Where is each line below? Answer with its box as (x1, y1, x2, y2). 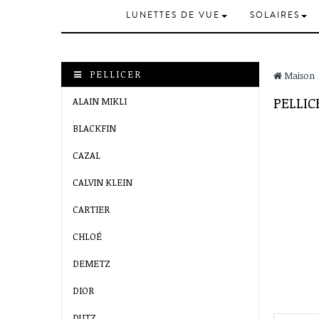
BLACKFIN (73, 122, 116, 135)
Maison (282, 69, 315, 83)
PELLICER (86, 68, 142, 81)
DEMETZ (73, 257, 110, 271)
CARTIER (73, 203, 110, 216)
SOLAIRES (249, 9, 300, 22)
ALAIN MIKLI (73, 95, 127, 108)
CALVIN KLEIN (73, 176, 132, 189)
